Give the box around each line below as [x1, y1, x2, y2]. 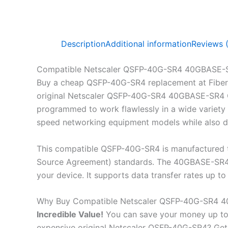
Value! [76, 209, 103, 220]
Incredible [37, 209, 76, 220]
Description [61, 39, 105, 49]
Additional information [105, 39, 191, 49]
